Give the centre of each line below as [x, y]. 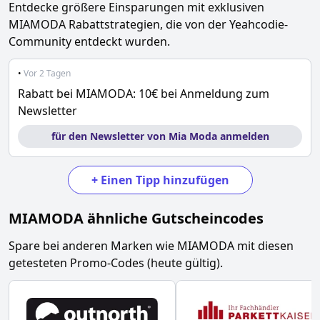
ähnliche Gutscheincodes [174, 218]
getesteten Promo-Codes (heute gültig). [116, 263]
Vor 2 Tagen [47, 73]
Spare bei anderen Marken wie [93, 246]
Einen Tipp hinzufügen [165, 180]
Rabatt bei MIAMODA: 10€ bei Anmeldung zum [144, 94]
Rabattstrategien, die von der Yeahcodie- [177, 24]
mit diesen [264, 246]
